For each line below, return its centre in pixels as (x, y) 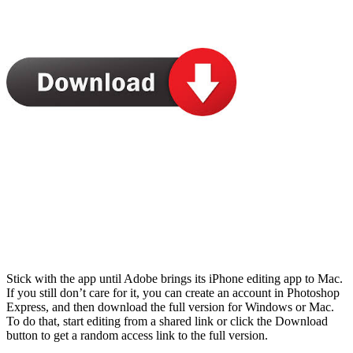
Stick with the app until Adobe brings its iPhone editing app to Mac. (175, 278)
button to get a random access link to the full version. (137, 335)
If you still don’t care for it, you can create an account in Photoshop (173, 292)
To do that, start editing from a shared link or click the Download (167, 321)
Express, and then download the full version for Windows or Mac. (170, 307)
